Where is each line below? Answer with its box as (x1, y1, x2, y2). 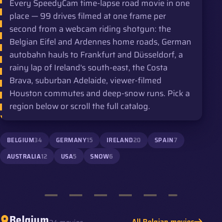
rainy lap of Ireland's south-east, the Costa (9, 60, 168, 74)
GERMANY (55, 135, 87, 146)
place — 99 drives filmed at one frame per (9, 9, 166, 22)
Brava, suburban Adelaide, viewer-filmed (9, 73, 162, 87)
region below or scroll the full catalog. (9, 99, 151, 112)
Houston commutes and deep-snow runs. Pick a (9, 86, 190, 100)
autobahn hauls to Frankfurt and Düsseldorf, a (9, 48, 183, 61)
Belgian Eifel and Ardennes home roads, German (9, 35, 192, 48)
